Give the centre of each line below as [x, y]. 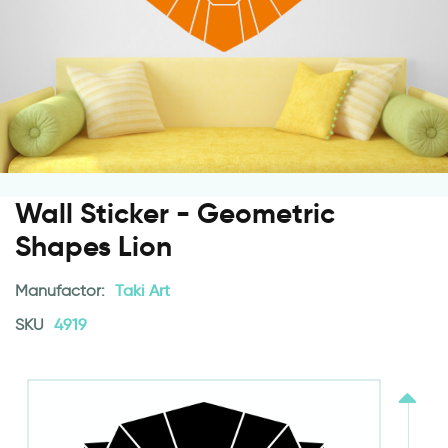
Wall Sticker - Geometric [175, 214]
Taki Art [142, 291]
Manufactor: [62, 291]
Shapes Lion [93, 247]
